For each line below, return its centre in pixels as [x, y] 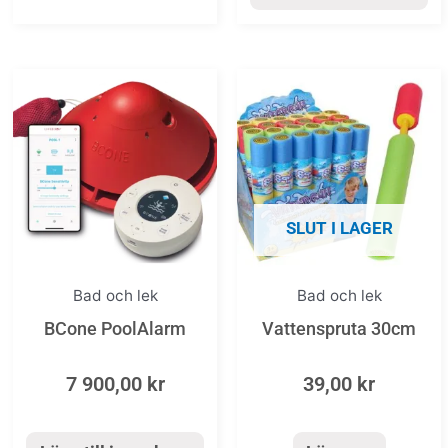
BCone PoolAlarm [115, 329]
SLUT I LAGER [339, 227]
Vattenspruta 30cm [339, 329]
